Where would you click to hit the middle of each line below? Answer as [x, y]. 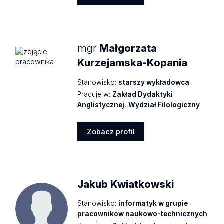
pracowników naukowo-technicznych [143, 214]
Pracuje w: [94, 94]
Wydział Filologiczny [164, 105]
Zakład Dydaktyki [143, 94]
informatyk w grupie [153, 204]
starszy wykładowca [154, 82]
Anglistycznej [101, 105]
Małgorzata [128, 48]
